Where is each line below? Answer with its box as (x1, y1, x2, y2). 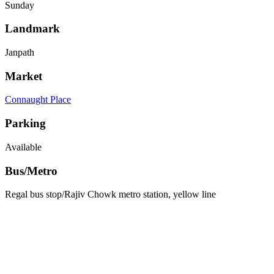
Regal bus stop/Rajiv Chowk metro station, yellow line (5, 189, 216, 200)
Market (5, 69, 42, 83)
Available (5, 141, 42, 152)
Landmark (5, 22, 60, 35)
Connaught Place (5, 94, 71, 105)
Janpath (5, 47, 34, 57)
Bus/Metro (5, 164, 57, 177)
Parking (5, 117, 46, 130)
